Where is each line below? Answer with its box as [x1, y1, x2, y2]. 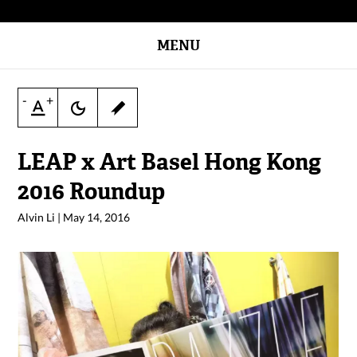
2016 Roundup [18, 177, 166, 206]
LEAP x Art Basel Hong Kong [18, 147, 322, 177]
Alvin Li [18, 210, 56, 224]
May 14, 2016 [63, 210, 131, 224]
